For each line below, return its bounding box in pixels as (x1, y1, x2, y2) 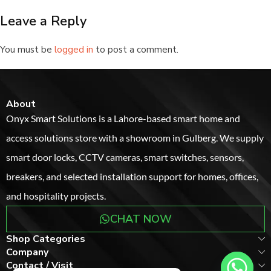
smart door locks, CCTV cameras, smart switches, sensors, (6, 151, 244, 163)
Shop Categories (6, 232, 85, 246)
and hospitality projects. (6, 190, 106, 202)
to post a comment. (93, 44, 178, 56)
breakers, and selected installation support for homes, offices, (6, 171, 258, 183)
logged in (54, 44, 93, 56)
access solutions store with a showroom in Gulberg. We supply (6, 132, 264, 144)
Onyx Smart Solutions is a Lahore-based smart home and (6, 113, 240, 125)
